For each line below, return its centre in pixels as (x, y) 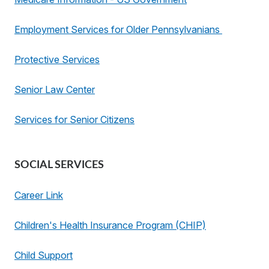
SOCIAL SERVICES (59, 165)
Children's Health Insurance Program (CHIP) (110, 225)
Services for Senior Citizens (74, 119)
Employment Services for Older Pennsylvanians (118, 29)
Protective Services (57, 59)
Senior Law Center (55, 89)
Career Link (39, 195)
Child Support (44, 255)
